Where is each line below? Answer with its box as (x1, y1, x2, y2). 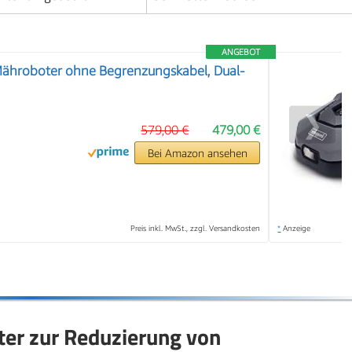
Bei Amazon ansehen (147, 146, 247, 160)
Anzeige (280, 223, 311, 233)
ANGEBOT (222, 46, 261, 57)
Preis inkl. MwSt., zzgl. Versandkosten (130, 223, 261, 233)
